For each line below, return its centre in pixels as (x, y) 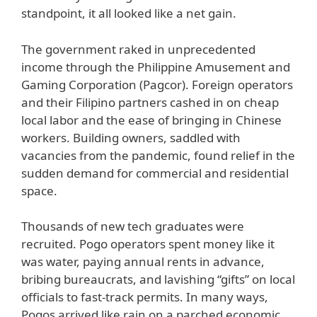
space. (39, 190)
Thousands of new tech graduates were (133, 226)
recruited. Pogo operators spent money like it (148, 244)
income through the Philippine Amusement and (156, 67)
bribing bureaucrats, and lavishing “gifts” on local (158, 279)
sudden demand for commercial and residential (155, 173)
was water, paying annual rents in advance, (143, 262)
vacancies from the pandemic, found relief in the (158, 155)
